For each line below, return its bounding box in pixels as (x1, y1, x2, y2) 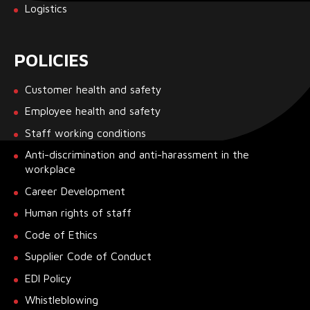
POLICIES (14, 49, 89, 70)
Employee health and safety (25, 104, 161, 118)
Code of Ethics (25, 228, 98, 241)
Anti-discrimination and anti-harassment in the (25, 148, 249, 161)
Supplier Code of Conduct (25, 250, 152, 263)
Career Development (25, 184, 125, 197)
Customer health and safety (25, 82, 162, 95)
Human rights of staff (25, 206, 131, 219)
